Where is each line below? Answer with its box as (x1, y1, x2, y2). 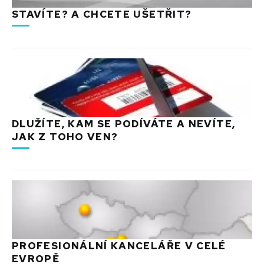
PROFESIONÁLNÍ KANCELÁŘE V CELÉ (12, 239, 226, 253)
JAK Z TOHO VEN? (12, 130, 118, 143)
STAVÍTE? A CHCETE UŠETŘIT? (12, 7, 192, 21)
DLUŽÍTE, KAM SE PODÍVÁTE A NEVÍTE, (12, 117, 236, 130)
